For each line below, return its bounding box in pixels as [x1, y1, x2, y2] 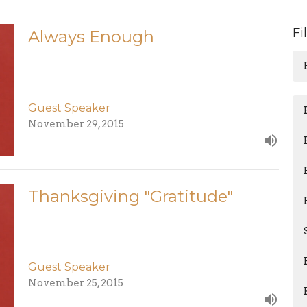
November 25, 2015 [27, 277, 123, 290]
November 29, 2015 [27, 117, 124, 130]
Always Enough [27, 27, 154, 47]
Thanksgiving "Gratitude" [27, 186, 233, 206]
